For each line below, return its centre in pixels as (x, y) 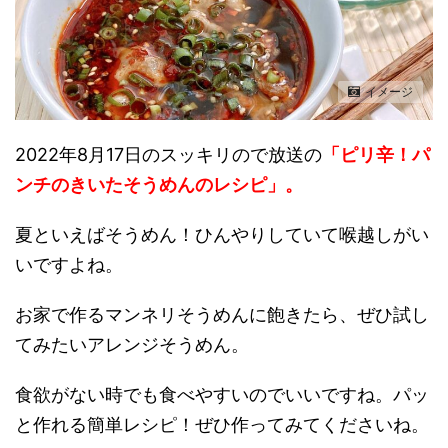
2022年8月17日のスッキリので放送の (168, 154)
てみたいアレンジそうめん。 (132, 344)
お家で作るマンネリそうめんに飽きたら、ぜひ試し (222, 314)
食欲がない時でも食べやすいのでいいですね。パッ (222, 394)
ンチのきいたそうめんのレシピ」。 (159, 184)
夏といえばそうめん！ (105, 234)
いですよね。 (69, 264)
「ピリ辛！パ (376, 154)
